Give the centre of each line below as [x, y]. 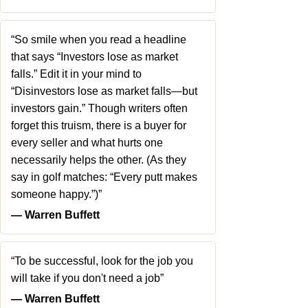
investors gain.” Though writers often [99, 108]
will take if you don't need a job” [87, 278]
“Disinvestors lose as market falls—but [104, 91]
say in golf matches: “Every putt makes [104, 177]
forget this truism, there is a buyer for [99, 125]
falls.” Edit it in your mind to [76, 74]
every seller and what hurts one [87, 143]
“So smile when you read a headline [99, 40]
